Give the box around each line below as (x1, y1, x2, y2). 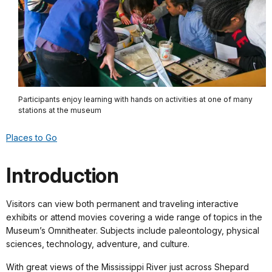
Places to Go (6, 132, 57, 143)
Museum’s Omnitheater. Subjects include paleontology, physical (6, 225, 259, 236)
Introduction (6, 163, 118, 188)
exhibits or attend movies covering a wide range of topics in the (6, 212, 262, 223)
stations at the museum (18, 105, 101, 115)
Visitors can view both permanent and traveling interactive (6, 199, 239, 209)
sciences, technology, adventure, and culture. (6, 239, 189, 250)
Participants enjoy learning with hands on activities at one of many (18, 94, 253, 104)
